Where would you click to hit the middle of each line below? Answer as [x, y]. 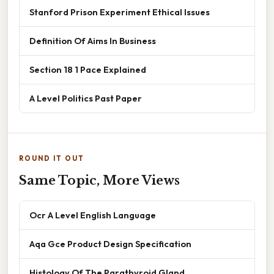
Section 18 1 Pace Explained [88, 69]
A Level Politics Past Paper [86, 98]
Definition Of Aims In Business [93, 40]
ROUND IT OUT [52, 158]
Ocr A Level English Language [93, 215]
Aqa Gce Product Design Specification [110, 243]
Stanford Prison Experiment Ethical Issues [120, 12]
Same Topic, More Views [99, 180]
